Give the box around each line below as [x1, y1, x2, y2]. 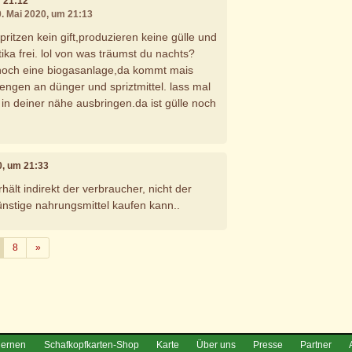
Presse [252, 339, 283, 350]
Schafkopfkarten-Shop [43, 339, 139, 350]
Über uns [196, 339, 236, 350]
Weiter [39, 241, 68, 253]
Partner [300, 339, 332, 350]
